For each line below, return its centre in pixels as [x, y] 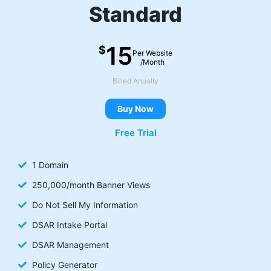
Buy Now [135, 109]
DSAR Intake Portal [69, 225]
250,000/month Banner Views [91, 185]
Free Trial [135, 133]
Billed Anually [135, 81]
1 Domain [50, 165]
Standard [135, 15]
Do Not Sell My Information [85, 205]
